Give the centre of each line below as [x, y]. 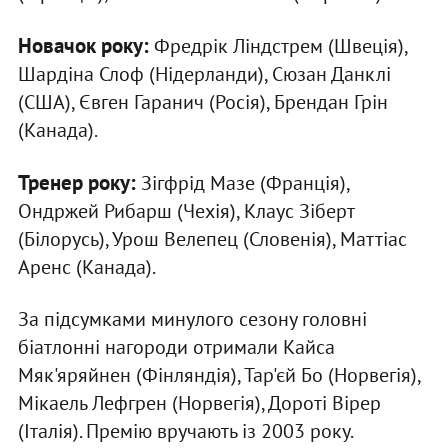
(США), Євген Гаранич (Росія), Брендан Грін [202, 102]
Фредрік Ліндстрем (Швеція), [277, 46]
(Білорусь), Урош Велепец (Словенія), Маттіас [212, 239]
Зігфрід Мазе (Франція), [242, 183]
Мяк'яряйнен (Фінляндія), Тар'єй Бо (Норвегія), [218, 375]
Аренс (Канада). [86, 267]
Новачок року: [83, 46]
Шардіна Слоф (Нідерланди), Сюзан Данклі [204, 74]
